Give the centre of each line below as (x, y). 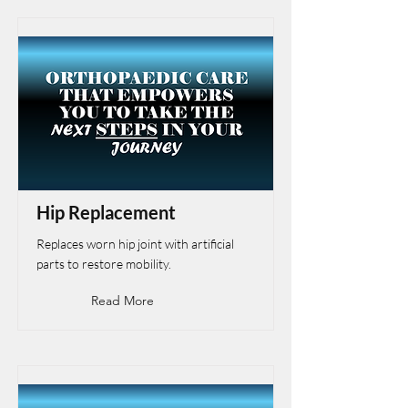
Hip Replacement (106, 212)
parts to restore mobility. (104, 264)
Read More (122, 301)
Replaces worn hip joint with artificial (135, 244)
